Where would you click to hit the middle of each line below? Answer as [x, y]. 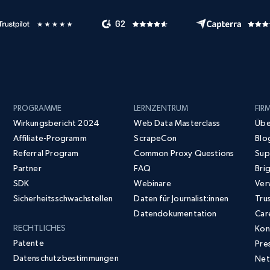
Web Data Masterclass [177, 123]
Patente [28, 243]
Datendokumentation [175, 214]
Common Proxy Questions [184, 153]
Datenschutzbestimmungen [66, 258]
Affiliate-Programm [50, 138]
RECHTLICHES [39, 228]
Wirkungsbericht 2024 [56, 123]
